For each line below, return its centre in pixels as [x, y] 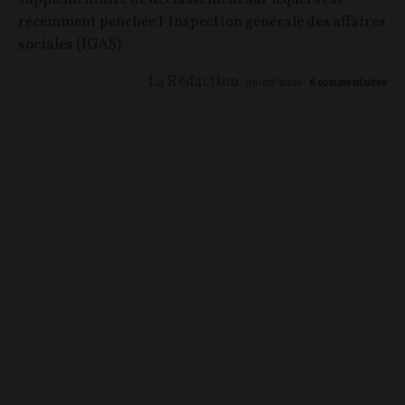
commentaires [352, 84]
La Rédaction [193, 82]
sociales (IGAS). [71, 45]
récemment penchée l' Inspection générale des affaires [202, 23]
